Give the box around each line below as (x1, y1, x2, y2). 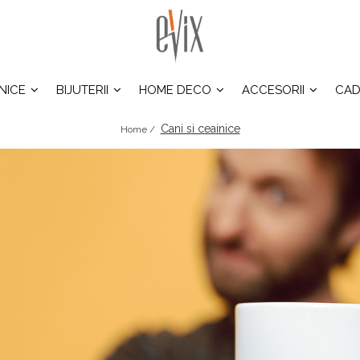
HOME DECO (138, 83, 211, 97)
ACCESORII (241, 83, 305, 97)
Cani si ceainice (160, 122, 240, 135)
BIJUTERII (55, 83, 108, 97)
